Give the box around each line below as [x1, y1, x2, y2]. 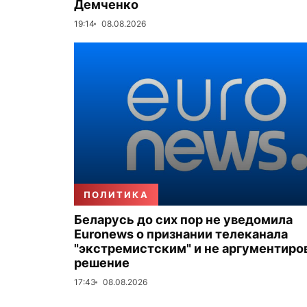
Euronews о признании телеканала [74, 227, 288, 241]
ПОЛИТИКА [84, 189, 149, 200]
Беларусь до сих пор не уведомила [74, 212, 293, 227]
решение [74, 256, 130, 270]
